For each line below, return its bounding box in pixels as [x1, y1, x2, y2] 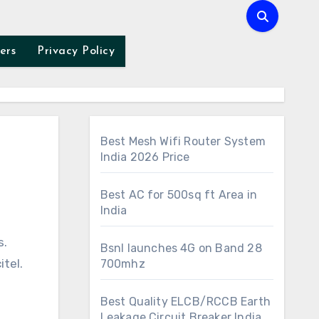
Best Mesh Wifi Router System [100, 135, 266, 148]
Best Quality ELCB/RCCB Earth [100, 295, 271, 308]
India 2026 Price [100, 150, 190, 164]
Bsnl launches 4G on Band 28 [100, 241, 262, 255]
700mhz [100, 257, 145, 271]
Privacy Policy [37, 46, 115, 57]
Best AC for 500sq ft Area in [100, 188, 258, 202]
